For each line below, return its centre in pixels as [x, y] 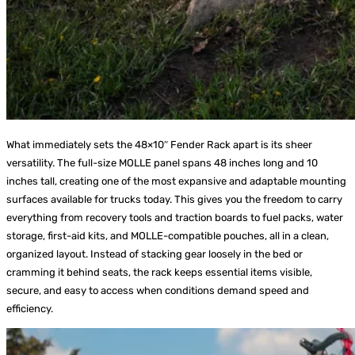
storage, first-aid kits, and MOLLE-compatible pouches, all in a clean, [168, 236]
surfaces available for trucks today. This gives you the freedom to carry [174, 200]
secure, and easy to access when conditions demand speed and [158, 291]
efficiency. [30, 309]
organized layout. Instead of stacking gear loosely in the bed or [155, 254]
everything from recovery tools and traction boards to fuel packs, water [175, 218]
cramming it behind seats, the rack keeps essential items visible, [159, 273]
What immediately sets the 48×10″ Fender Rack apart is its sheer [159, 145]
